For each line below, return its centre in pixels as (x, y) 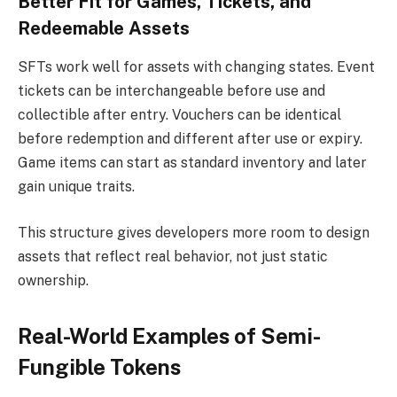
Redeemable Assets (104, 28)
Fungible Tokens (99, 366)
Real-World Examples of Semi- (169, 335)
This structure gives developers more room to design (194, 232)
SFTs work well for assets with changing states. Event (196, 67)
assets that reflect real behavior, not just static (173, 256)
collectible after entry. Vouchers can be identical (179, 115)
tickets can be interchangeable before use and (171, 91)
